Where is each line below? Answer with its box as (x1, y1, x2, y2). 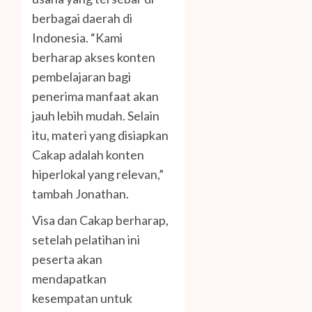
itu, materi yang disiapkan (32, 127, 169, 143)
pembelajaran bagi (32, 68, 131, 84)
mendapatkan (32, 270, 107, 286)
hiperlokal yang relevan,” (32, 166, 164, 182)
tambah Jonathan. (32, 185, 129, 201)
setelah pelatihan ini (32, 231, 140, 247)
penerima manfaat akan (32, 88, 159, 104)
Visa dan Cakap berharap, (32, 212, 169, 228)
